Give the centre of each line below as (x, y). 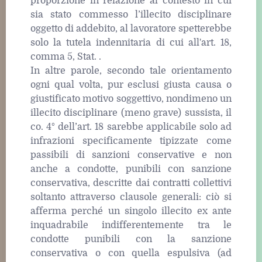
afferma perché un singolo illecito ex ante (131, 211)
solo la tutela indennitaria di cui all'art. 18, (131, 42)
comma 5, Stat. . (66, 56)
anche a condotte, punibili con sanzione (131, 169)
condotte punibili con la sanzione (131, 239)
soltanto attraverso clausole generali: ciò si (131, 197)
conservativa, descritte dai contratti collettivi (131, 183)
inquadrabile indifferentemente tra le (131, 225)
